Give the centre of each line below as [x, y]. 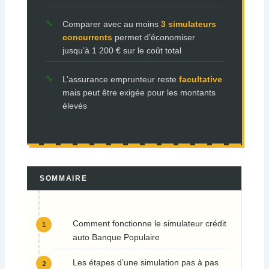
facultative [200, 79]
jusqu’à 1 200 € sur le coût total [122, 51]
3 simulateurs [188, 24]
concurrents [87, 38]
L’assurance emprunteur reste [120, 79]
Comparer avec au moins [111, 24]
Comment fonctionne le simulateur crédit [150, 223]
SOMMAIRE [63, 179]
